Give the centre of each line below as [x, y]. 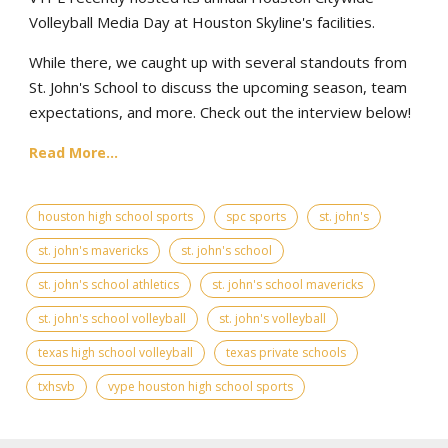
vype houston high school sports [200, 386]
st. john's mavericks [93, 250]
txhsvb [56, 386]
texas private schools [286, 352]
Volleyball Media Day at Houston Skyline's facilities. [202, 21]
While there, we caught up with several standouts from [218, 61]
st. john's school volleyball [112, 318]
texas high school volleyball [115, 352]
